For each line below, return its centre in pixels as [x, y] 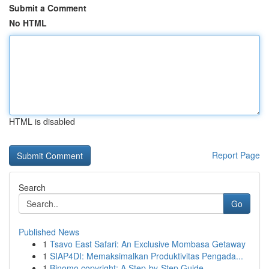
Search [32, 187]
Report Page [236, 155]
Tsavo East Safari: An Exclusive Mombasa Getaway [148, 244]
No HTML [28, 23]
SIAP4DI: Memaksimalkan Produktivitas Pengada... [147, 256]
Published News [49, 232]
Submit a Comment [48, 8]
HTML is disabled [42, 121]
